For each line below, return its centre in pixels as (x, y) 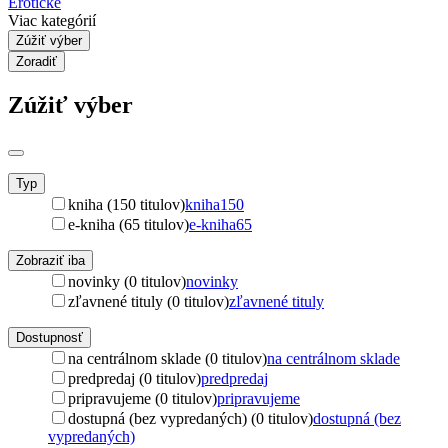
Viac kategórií (52, 20)
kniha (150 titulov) (126, 204)
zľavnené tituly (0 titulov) (148, 301)
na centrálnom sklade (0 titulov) (167, 358)
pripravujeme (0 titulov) (142, 398)
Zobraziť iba (50, 260)
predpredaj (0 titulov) (134, 378)
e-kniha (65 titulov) (128, 224)
